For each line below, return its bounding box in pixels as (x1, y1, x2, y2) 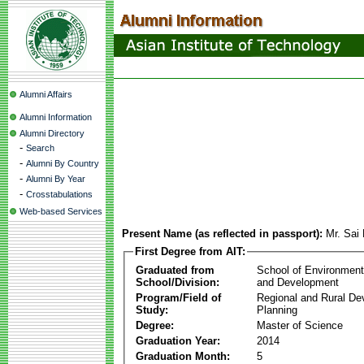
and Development (257, 275, 339, 288)
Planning (257, 303, 297, 316)
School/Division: (136, 275, 219, 288)
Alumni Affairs (19, 89, 72, 99)
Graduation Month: (136, 349, 230, 362)
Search (26, 143, 54, 153)
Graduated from (136, 263, 214, 276)
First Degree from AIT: (135, 245, 245, 258)
